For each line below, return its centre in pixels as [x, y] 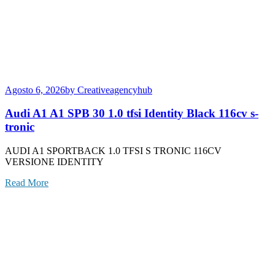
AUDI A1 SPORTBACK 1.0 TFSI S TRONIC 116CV [113, 151]
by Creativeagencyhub [109, 90]
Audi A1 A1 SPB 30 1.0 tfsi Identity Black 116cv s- [132, 114]
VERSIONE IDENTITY [54, 162]
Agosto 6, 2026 [35, 90]
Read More [27, 183]
